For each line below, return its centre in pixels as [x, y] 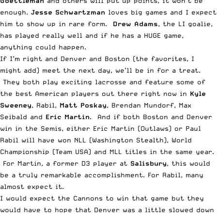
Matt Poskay [83, 105]
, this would [188, 163]
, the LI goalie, [185, 23]
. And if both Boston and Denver [151, 116]
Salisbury [148, 163]
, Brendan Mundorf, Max [149, 105]
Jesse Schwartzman [68, 12]
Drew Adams [135, 23]
